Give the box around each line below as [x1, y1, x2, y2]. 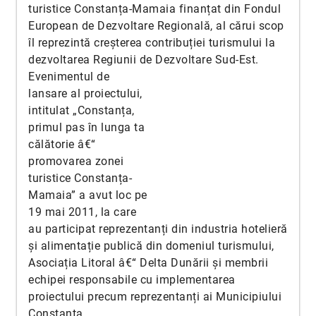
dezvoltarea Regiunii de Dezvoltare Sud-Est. [28, 53, 259, 66]
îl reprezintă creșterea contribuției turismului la [28, 36, 275, 49]
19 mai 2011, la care [28, 205, 136, 219]
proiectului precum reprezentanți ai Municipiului [28, 290, 281, 303]
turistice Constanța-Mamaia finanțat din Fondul [28, 2, 281, 16]
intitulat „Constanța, [28, 104, 135, 117]
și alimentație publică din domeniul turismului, [28, 239, 274, 253]
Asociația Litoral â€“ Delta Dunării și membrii [28, 256, 268, 269]
